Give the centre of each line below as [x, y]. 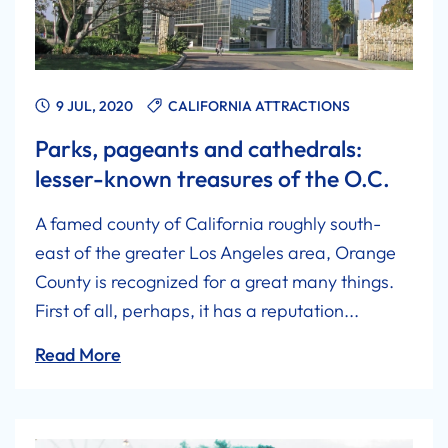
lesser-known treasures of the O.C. [212, 178]
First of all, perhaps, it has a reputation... [197, 310]
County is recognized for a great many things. [214, 281]
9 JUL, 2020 [93, 105]
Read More [78, 354]
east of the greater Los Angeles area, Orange [215, 252]
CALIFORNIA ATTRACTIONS [259, 105]
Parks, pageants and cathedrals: [198, 148]
